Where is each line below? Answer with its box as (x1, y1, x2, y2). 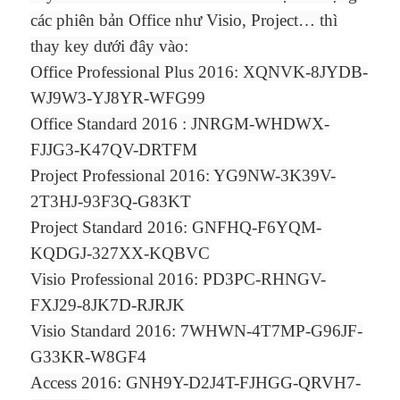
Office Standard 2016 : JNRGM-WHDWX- (30, 114, 330, 134)
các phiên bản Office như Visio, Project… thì (30, 11, 338, 30)
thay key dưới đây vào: (30, 37, 189, 56)
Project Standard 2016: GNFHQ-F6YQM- (30, 218, 322, 237)
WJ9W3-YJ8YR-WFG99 (30, 88, 206, 108)
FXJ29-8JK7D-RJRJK (30, 296, 186, 315)
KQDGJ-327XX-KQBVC (30, 244, 211, 263)
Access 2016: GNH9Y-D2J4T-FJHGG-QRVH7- (30, 373, 362, 393)
